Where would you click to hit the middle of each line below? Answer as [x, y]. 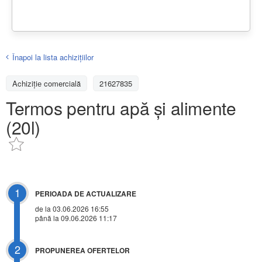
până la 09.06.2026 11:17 [76, 218]
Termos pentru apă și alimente [121, 108]
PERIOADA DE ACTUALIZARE [86, 194]
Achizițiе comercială [46, 83]
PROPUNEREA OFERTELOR [82, 251]
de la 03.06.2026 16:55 [72, 209]
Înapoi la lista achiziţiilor [53, 57]
